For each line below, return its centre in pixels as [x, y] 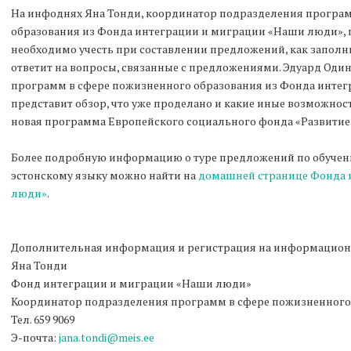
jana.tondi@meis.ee [107, 337]
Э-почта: [35, 337]
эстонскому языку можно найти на [105, 175]
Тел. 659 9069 [44, 319]
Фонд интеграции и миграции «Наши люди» [132, 283]
